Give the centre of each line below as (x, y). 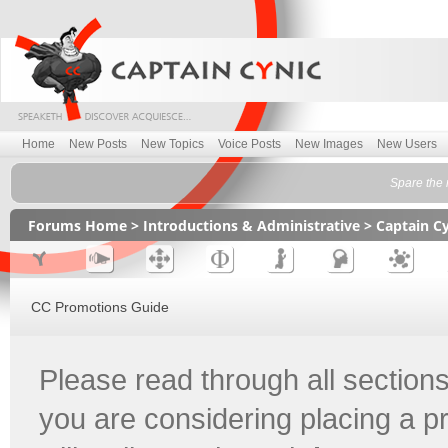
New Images (329, 144)
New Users (407, 144)
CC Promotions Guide (100, 307)
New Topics (172, 144)
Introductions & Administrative (251, 225)
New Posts (98, 144)
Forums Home (77, 225)
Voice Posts (249, 144)
